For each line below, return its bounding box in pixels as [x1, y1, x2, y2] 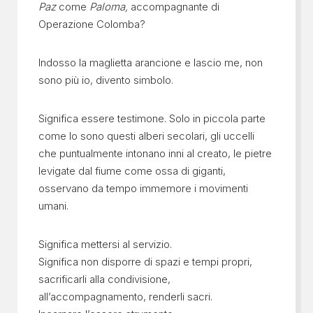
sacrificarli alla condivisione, [38, 272, 170, 286]
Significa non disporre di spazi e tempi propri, [38, 254, 252, 268]
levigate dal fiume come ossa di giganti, [38, 163, 226, 177]
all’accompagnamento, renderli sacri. [38, 289, 212, 303]
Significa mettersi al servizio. [38, 237, 172, 251]
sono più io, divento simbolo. [38, 73, 173, 87]
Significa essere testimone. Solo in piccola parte [38, 111, 265, 125]
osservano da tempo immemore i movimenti [38, 181, 248, 195]
